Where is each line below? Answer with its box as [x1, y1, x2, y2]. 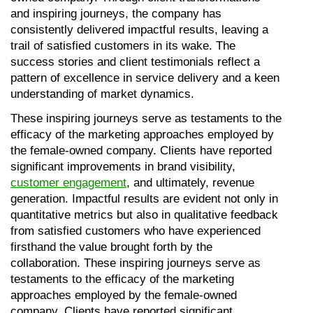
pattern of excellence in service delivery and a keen [10, 71, 279, 85]
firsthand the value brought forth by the [10, 240, 212, 254]
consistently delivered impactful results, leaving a [10, 22, 268, 36]
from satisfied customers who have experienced [10, 224, 261, 238]
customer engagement [10, 175, 126, 189]
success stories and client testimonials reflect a [10, 54, 260, 68]
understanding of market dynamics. [10, 87, 194, 101]
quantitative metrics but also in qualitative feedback [10, 208, 278, 221]
